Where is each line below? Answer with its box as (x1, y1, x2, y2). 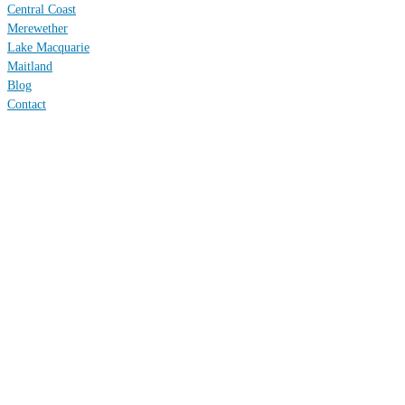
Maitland (7, 60, 52, 74)
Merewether (7, 22, 68, 36)
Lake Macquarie (7, 41, 89, 55)
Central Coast (7, 3, 76, 17)
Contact (7, 98, 46, 112)
